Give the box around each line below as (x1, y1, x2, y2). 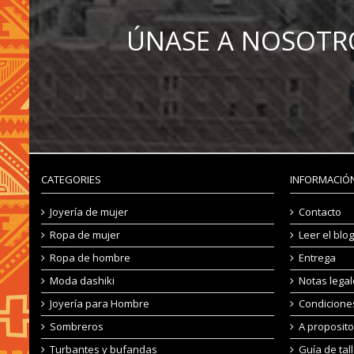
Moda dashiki (50, 273, 115, 288)
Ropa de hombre (50, 250, 130, 265)
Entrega (299, 250, 336, 265)
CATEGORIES (41, 172, 101, 186)
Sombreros (50, 319, 104, 333)
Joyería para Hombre (50, 296, 149, 311)
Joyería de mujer (50, 205, 128, 219)
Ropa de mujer (50, 228, 120, 242)
